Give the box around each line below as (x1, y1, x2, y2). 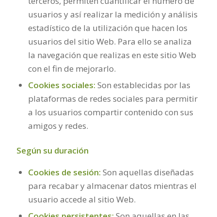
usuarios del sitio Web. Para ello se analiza (28, 35, 192, 47)
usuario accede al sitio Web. (28, 194, 136, 205)
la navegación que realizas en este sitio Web (28, 49, 196, 61)
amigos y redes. (28, 120, 88, 131)
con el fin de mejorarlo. (28, 62, 116, 74)
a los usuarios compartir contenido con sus (28, 106, 193, 118)
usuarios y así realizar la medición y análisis (28, 8, 198, 20)
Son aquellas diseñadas (100, 167, 194, 178)
